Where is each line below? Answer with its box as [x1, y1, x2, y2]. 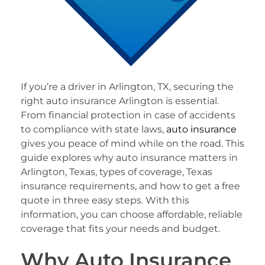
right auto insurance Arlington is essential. [21, 95, 219, 107]
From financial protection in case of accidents [21, 109, 235, 121]
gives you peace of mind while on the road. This [21, 138, 244, 150]
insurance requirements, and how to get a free [21, 180, 240, 192]
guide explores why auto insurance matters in [21, 152, 238, 164]
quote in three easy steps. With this [21, 195, 189, 206]
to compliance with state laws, [21, 124, 166, 135]
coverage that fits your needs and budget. [21, 223, 220, 235]
